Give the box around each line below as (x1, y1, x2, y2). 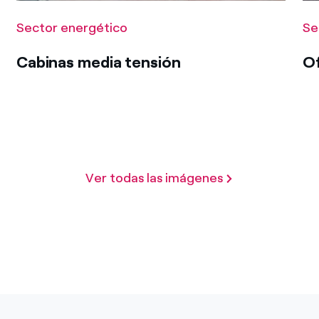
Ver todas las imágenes (85, 170, 223, 186)
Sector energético (16, 20, 127, 36)
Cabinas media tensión (16, 53, 181, 72)
